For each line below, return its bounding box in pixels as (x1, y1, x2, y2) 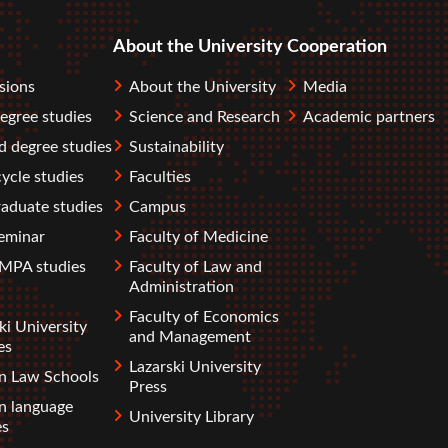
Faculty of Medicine (129, 229, 268, 246)
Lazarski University (129, 359, 261, 376)
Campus (129, 199, 186, 216)
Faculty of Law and (129, 259, 262, 276)
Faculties (129, 169, 191, 186)
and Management (129, 329, 251, 346)
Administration (129, 279, 234, 296)
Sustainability (129, 139, 224, 156)
